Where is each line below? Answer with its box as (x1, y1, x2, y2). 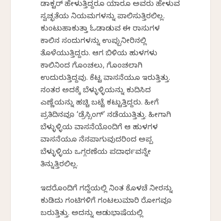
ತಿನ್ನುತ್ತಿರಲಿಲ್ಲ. (40, 160, 78, 171)
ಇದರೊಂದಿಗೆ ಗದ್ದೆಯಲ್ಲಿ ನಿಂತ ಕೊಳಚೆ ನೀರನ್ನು (40, 184, 173, 195)
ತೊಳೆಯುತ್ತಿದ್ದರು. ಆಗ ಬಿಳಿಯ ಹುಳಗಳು (40, 49, 158, 60)
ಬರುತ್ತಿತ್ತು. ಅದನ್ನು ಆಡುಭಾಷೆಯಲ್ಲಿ (40, 209, 144, 220)
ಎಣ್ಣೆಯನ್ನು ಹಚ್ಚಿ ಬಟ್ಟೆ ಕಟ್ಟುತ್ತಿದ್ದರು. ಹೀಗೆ (40, 99, 159, 109)
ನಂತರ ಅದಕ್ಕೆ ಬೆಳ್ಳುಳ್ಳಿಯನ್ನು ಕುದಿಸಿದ (40, 86, 151, 97)
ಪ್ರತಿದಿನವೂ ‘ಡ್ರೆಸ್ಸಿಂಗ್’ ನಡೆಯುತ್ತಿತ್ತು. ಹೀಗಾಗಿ (40, 111, 172, 121)
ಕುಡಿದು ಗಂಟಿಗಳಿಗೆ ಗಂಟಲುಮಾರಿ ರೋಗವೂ (40, 197, 172, 207)
